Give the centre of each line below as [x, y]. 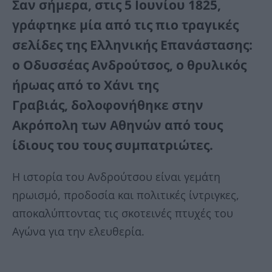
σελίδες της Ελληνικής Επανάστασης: [132, 45]
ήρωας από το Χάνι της [85, 85]
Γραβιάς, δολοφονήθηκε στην [108, 105]
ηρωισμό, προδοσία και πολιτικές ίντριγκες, [126, 195]
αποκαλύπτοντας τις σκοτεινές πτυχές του [123, 213]
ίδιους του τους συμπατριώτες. [113, 145]
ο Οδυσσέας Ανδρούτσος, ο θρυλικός [129, 65]
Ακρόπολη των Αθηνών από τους [117, 125]
